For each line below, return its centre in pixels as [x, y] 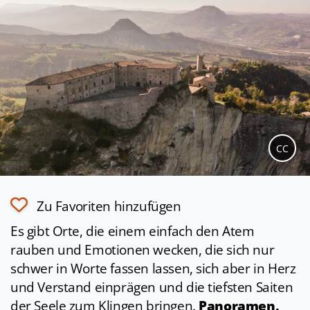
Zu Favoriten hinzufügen [109, 207]
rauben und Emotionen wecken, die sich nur [143, 250]
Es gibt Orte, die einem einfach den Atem [133, 231]
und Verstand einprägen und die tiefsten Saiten [152, 288]
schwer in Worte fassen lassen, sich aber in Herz [153, 269]
